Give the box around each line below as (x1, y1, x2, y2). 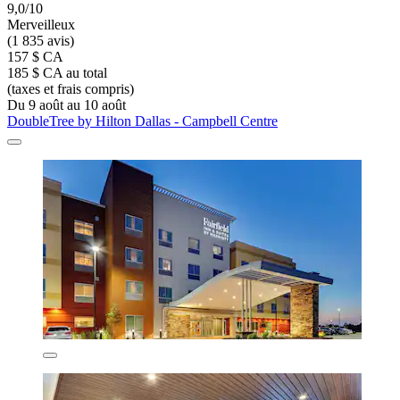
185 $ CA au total (7, 64, 107, 80)
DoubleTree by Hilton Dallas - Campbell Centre (7, 112, 278, 129)
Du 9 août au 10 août (7, 96, 126, 112)
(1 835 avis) (7, 32, 74, 48)
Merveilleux (7, 16, 75, 32)
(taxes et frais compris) (7, 80, 134, 96)
